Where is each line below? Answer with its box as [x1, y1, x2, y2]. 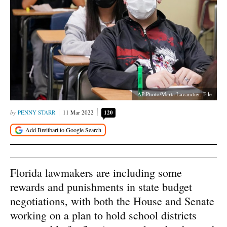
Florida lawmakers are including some [10, 165, 182, 180]
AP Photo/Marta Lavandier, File [137, 90, 212, 98]
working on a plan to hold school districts [10, 207, 197, 222]
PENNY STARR [18, 108, 55, 116]
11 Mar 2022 [63, 108, 94, 116]
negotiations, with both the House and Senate [10, 193, 214, 208]
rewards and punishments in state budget [10, 179, 192, 194]
